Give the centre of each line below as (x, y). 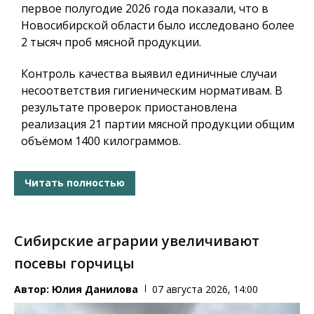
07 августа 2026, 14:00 (205, 289)
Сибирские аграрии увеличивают (137, 240)
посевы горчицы (74, 263)
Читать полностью (75, 183)
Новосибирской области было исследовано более (158, 25)
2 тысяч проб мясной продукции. (111, 42)
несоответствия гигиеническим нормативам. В (152, 90)
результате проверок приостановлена (129, 107)
